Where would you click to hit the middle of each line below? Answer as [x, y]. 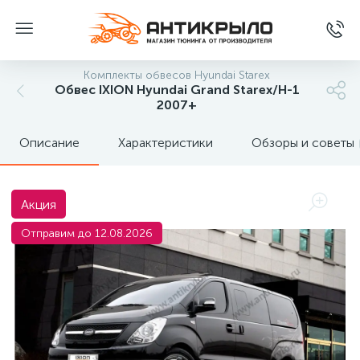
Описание [49, 143]
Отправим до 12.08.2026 [87, 233]
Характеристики [166, 143]
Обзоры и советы [303, 143]
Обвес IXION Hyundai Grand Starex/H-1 [177, 90]
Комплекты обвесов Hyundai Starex [177, 75]
